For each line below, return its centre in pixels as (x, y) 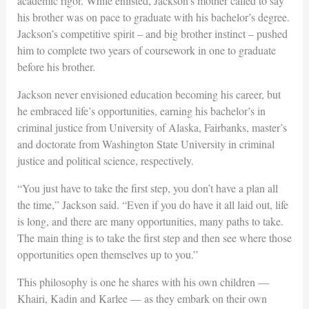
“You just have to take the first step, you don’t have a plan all (147, 188)
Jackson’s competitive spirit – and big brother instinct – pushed (152, 33)
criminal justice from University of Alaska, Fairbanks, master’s (152, 127)
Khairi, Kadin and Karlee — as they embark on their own (142, 298)
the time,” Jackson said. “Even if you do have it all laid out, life (152, 204)
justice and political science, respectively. (105, 160)
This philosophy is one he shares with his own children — (143, 281)
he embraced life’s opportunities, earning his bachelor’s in (141, 110)
